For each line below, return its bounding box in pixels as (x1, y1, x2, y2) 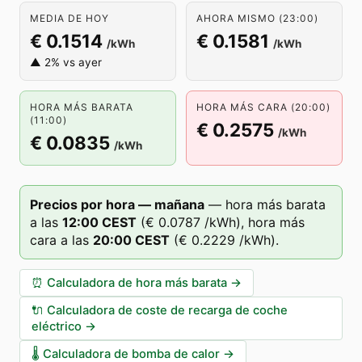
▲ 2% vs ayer (30, 56, 102, 69)
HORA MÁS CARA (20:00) (196, 101, 330, 113)
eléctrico (32, 319, 82, 334)
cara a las (30, 232, 89, 248)
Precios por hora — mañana (30, 196, 204, 213)
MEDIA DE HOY (30, 12, 109, 24)
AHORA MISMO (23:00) (196, 12, 318, 24)
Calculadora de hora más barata (47, 276, 227, 290)
